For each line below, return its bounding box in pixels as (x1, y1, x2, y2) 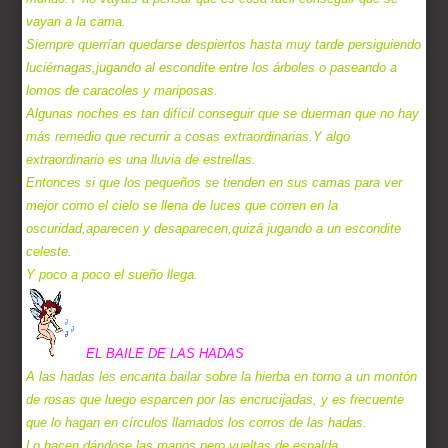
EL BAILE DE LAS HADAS (86, 346, 245, 362)
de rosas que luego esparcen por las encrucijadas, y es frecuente (26, 392, 405, 408)
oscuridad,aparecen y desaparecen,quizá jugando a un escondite (26, 221, 402, 237)
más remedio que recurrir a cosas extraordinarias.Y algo (26, 129, 351, 145)
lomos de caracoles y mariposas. (26, 83, 219, 99)
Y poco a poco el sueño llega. (26, 267, 199, 283)
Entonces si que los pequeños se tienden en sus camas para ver (26, 175, 403, 191)
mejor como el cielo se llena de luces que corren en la (26, 198, 339, 214)
